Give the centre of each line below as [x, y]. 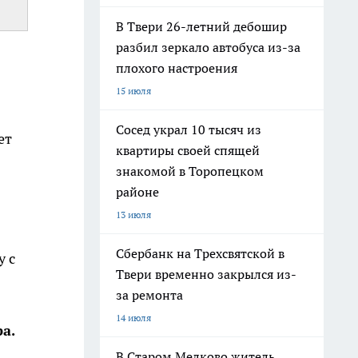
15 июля [133, 91]
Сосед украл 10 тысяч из [189, 129]
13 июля [133, 215]
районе [137, 192]
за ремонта [149, 295]
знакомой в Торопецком [190, 171]
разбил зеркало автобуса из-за [208, 47]
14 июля [133, 318]
